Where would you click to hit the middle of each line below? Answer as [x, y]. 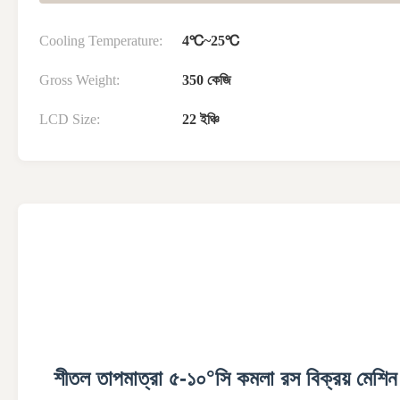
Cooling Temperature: [101, 41]
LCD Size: [70, 120]
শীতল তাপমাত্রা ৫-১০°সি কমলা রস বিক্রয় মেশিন [225, 379]
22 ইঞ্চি [200, 120]
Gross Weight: [79, 80]
